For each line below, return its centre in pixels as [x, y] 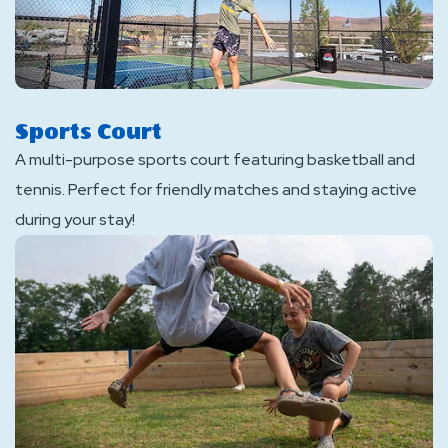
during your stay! [75, 219]
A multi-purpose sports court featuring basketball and [215, 159]
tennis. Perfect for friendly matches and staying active [216, 189]
